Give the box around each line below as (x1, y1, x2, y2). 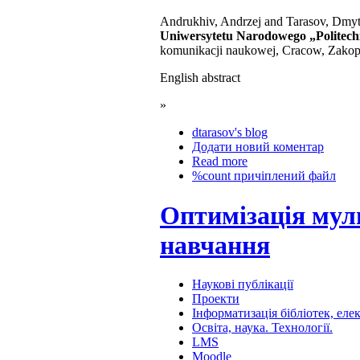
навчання (160, 230, 270, 260)
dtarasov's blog (192, 125, 268, 140)
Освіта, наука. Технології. (192, 321, 333, 335)
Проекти (192, 292, 239, 306)
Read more (192, 154, 247, 169)
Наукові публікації (192, 277, 293, 292)
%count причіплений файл (192, 169, 336, 183)
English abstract (160, 71, 240, 85)
